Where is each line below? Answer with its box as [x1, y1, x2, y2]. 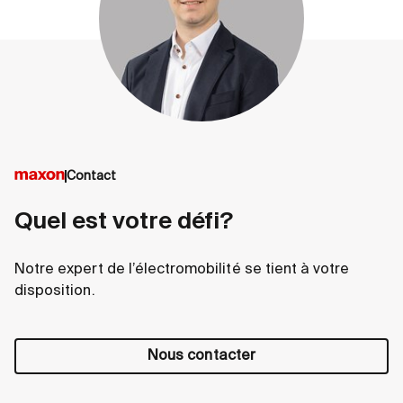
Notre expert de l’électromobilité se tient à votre [14, 263, 350, 278]
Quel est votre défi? [14, 210, 233, 235]
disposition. [14, 284, 95, 300]
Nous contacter [147, 349, 256, 364]
